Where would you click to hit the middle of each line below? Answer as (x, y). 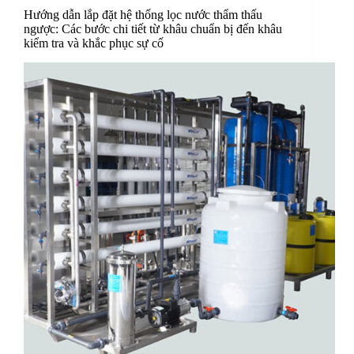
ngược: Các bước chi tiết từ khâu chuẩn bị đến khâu (153, 29)
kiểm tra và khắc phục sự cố (94, 43)
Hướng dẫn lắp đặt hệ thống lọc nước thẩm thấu (143, 15)
